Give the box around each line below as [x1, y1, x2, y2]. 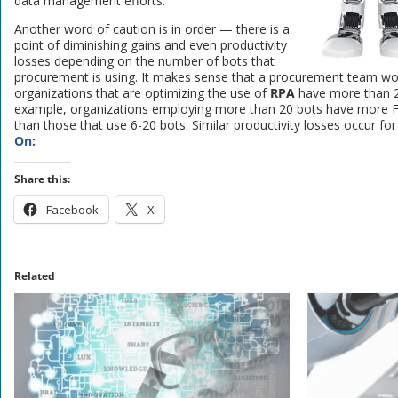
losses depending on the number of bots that [14, 52, 275, 69]
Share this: [14, 171, 71, 187]
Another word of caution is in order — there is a [14, 20, 291, 37]
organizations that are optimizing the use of [14, 84, 271, 101]
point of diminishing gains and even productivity [14, 36, 288, 53]
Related [14, 267, 56, 283]
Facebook [46, 201, 99, 218]
